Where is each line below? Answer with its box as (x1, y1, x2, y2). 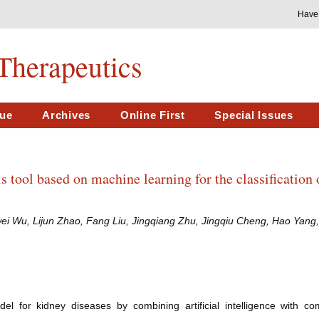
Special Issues (214, 109, 293, 121)
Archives (42, 109, 91, 121)
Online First (120, 109, 185, 121)
